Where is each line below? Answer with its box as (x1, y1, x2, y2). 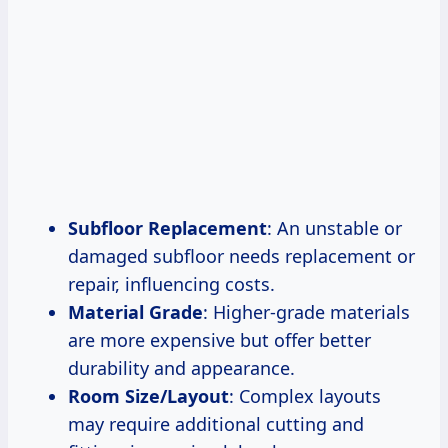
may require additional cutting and (68, 412, 364, 437)
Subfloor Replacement (68, 216, 267, 241)
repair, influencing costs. (68, 272, 275, 297)
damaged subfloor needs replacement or (68, 244, 415, 269)
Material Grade (68, 300, 203, 325)
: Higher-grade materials (203, 300, 410, 325)
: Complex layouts (229, 384, 381, 409)
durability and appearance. (68, 356, 295, 381)
